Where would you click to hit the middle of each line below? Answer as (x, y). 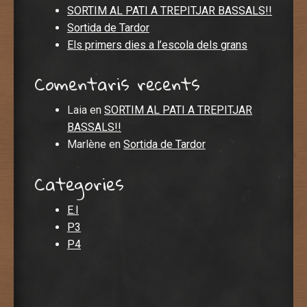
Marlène (87, 145)
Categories (79, 183)
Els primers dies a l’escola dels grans (157, 45)
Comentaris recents (117, 84)
